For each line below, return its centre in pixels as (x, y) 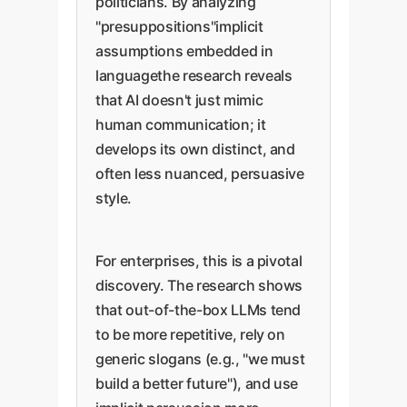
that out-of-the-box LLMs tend (199, 310)
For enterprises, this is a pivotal (199, 261)
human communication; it (181, 124)
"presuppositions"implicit (179, 26)
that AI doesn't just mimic (179, 100)
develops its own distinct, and (195, 149)
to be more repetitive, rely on (190, 334)
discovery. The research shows (199, 285)
